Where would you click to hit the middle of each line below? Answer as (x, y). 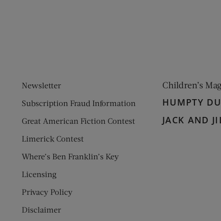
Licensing (39, 174)
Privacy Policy (47, 192)
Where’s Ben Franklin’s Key (70, 156)
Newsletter (41, 85)
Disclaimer (41, 209)
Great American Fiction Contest (78, 121)
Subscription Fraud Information (79, 103)
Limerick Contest (53, 138)
